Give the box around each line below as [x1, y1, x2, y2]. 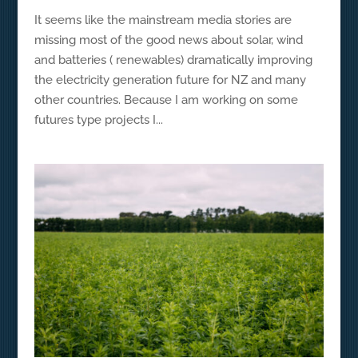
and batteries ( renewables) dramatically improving [34, 52, 312, 67]
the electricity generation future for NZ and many [34, 72, 306, 87]
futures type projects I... [34, 112, 163, 127]
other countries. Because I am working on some [34, 92, 298, 107]
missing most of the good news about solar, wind [34, 32, 303, 47]
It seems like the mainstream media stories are [34, 12, 292, 27]
